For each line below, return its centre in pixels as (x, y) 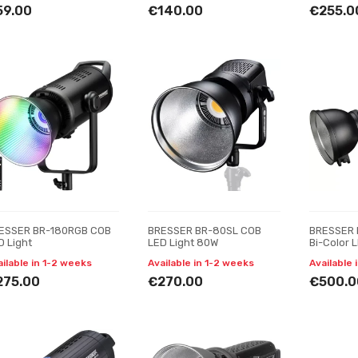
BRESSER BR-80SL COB (204, 231)
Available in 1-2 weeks (201, 263)
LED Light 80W (183, 243)
